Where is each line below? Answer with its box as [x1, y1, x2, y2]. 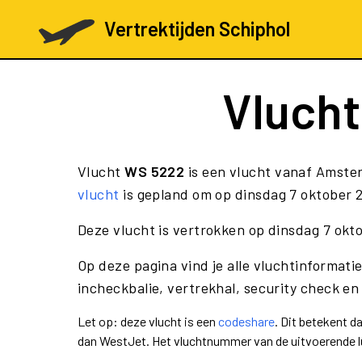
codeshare [218, 314, 275, 329]
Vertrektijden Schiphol [103, 17, 290, 40]
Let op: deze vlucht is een [78, 314, 218, 329]
